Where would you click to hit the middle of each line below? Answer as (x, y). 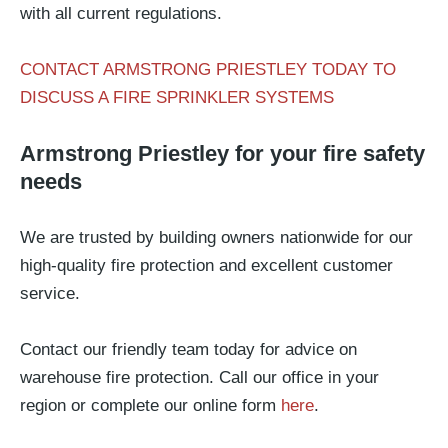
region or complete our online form (148, 405)
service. (50, 293)
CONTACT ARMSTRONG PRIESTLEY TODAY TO (208, 69)
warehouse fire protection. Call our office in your (199, 377)
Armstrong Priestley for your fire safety (222, 153)
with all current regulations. (121, 13)
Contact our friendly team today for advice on (188, 349)
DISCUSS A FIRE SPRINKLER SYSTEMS (177, 97)
